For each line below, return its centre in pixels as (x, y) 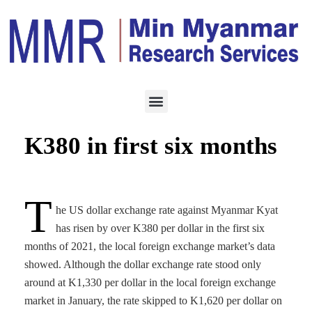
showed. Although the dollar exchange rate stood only (143, 264)
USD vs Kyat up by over (151, 112)
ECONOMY (55, 70)
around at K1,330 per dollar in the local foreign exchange (150, 282)
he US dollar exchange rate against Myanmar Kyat (167, 210)
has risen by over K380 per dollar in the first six (160, 228)
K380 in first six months (151, 146)
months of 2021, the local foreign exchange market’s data (150, 246)
